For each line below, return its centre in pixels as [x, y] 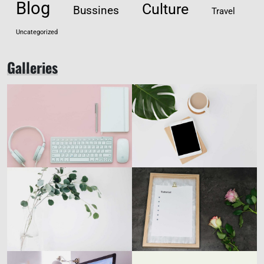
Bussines [96, 10]
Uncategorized [37, 32]
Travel [223, 11]
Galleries [32, 67]
